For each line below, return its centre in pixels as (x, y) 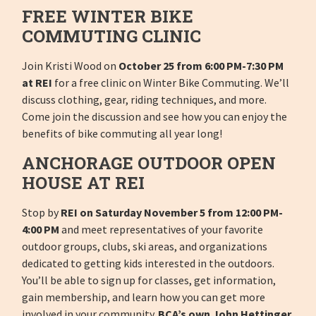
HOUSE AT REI (84, 183)
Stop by (42, 213)
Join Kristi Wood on (71, 66)
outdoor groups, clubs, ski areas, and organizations (145, 247)
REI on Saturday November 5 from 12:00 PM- (172, 213)
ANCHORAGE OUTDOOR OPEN (149, 163)
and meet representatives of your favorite (162, 230)
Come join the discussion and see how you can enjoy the (155, 117)
